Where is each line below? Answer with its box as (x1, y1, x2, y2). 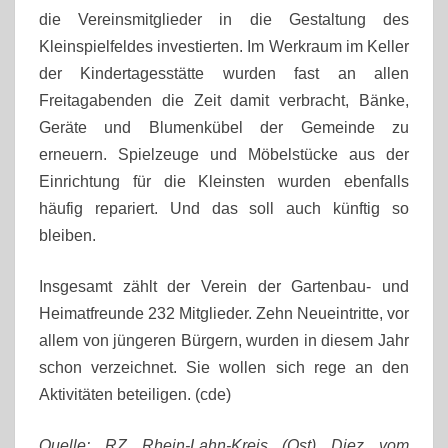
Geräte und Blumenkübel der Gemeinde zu (39, 118, 409, 136)
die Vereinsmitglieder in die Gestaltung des (39, 10, 409, 28)
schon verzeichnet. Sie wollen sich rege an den (39, 358, 409, 376)
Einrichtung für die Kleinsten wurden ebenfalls (39, 172, 409, 190)
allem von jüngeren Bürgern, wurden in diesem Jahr (39, 331, 409, 349)
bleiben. (39, 226, 96, 244)
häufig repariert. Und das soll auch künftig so (39, 199, 409, 217)
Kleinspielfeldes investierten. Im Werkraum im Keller (39, 37, 409, 55)
